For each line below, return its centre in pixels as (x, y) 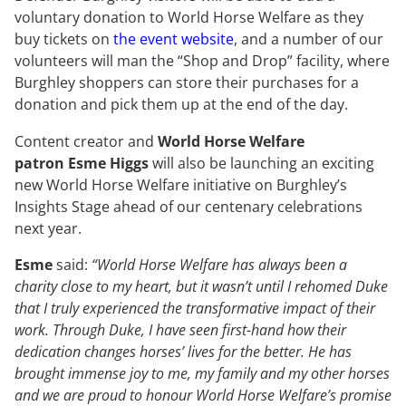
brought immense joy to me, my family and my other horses (202, 373)
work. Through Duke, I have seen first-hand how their (180, 329)
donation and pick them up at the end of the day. (181, 105)
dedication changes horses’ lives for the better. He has (183, 351)
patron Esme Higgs (82, 163)
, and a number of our (309, 39)
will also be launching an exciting (261, 163)
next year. (48, 228)
